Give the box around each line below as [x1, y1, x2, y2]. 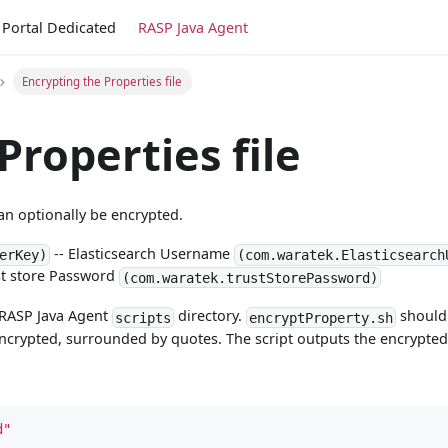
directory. [173, 306, 246, 326]
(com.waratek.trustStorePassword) [122, 269, 379, 286]
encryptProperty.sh [248, 309, 393, 326]
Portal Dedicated [2, 17, 117, 37]
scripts [115, 309, 172, 326]
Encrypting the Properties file [22, 73, 183, 89]
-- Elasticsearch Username [50, 244, 235, 264]
